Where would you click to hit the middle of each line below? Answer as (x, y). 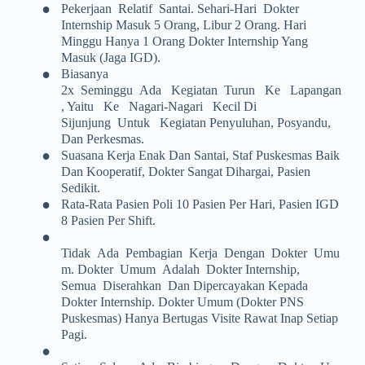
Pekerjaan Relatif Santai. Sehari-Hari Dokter (180, 9)
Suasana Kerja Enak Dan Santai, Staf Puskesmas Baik (200, 156)
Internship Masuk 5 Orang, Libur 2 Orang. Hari (183, 25)
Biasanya (84, 74)
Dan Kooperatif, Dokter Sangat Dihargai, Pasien (185, 172)
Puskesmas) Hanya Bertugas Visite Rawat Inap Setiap (199, 319)
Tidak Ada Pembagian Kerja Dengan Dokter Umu (200, 253)
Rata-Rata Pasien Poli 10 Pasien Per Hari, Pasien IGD (200, 204)
